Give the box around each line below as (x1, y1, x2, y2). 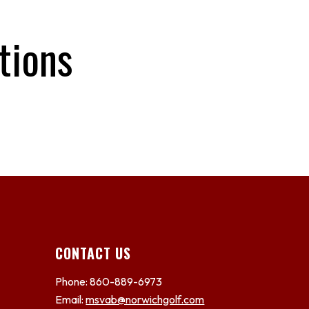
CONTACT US (55, 243, 132, 263)
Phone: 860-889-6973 (55, 275, 163, 288)
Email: (55, 292, 86, 306)
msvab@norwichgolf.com (86, 292, 205, 306)
